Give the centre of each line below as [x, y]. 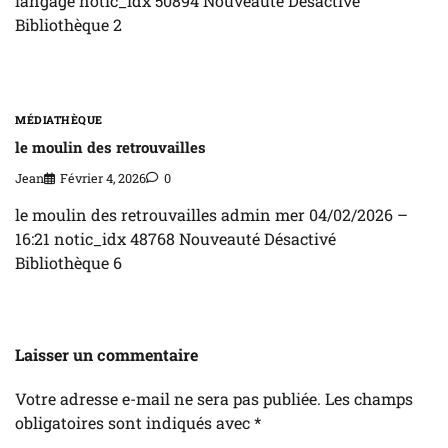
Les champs [369, 399]
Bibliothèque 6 [68, 263]
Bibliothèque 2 [68, 25]
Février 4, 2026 [103, 178]
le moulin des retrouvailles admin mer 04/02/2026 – [211, 215]
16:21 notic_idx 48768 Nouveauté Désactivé [175, 239]
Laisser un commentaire [106, 355]
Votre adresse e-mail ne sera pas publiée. [168, 399]
